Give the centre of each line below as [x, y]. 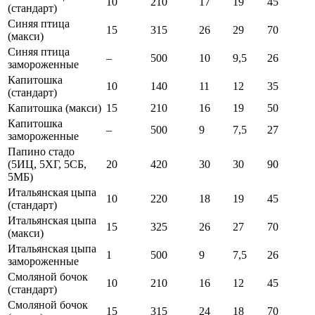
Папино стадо [41, 152]
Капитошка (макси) [54, 108]
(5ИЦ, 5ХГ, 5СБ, [47, 165]
